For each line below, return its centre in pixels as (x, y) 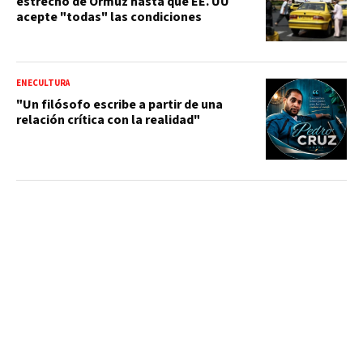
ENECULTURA (43, 83)
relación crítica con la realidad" (108, 120)
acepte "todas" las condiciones (109, 17)
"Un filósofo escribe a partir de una (120, 104)
